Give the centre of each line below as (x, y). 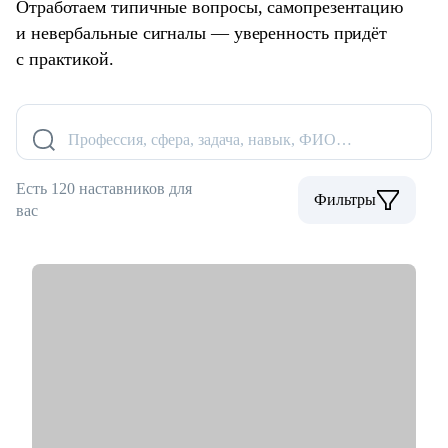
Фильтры (345, 200)
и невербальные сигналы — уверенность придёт (202, 33)
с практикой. (65, 59)
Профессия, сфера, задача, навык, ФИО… (210, 140)
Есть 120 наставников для (104, 189)
